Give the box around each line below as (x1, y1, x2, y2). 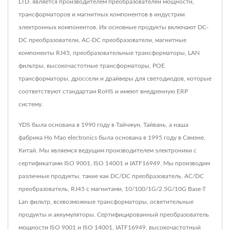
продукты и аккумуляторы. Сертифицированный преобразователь (18, 211, 209, 218)
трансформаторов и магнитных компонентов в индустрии (18, 11, 185, 17)
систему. (18, 101, 43, 107)
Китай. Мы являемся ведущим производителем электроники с (18, 147, 197, 154)
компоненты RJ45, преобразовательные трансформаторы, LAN (18, 49, 200, 56)
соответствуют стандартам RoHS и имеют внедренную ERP (18, 88, 188, 94)
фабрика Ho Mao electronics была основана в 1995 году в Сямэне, (18, 134, 205, 141)
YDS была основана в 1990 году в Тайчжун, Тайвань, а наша (18, 121, 188, 128)
